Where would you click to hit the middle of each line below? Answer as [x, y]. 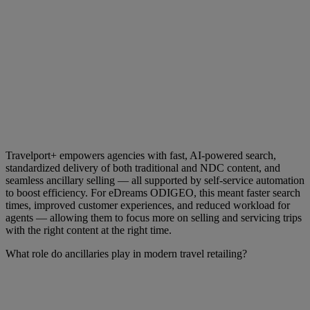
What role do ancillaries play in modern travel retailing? [126, 254]
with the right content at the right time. [89, 230]
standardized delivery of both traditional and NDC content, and [143, 168]
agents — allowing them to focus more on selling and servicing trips [154, 218]
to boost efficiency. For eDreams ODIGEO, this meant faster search [153, 193]
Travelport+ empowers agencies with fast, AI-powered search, [141, 156]
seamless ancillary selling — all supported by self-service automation [155, 181]
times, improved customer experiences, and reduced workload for [148, 206]
